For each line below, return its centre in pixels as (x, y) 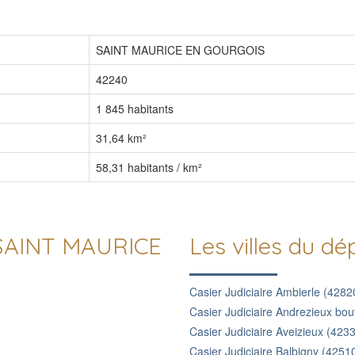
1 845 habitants (135, 109)
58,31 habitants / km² (149, 167)
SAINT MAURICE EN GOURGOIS (180, 50)
